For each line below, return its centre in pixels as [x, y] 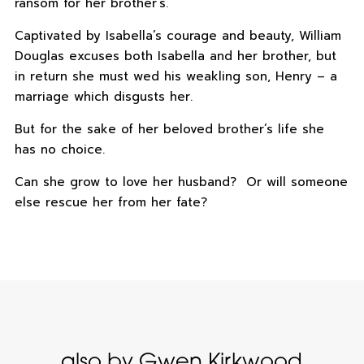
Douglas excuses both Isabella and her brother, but [175, 56]
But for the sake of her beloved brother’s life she [169, 130]
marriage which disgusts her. [103, 97]
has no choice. [59, 150]
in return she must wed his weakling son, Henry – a [175, 77]
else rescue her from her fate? [110, 203]
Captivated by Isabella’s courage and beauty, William [178, 36]
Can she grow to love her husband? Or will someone [181, 182]
